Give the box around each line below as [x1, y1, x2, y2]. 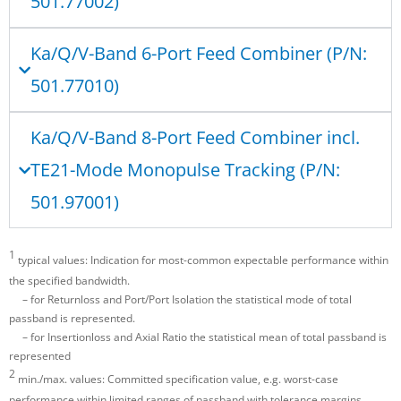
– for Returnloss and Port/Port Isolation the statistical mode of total [9, 292, 352, 308]
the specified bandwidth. [9, 273, 130, 289]
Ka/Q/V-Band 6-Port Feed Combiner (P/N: [30, 41, 367, 66]
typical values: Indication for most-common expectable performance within [18, 252, 388, 269]
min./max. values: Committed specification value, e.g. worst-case [15, 371, 338, 388]
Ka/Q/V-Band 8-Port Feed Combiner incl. [30, 125, 360, 150]
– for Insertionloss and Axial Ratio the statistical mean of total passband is [9, 329, 387, 346]
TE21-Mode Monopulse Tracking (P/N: [30, 158, 340, 183]
